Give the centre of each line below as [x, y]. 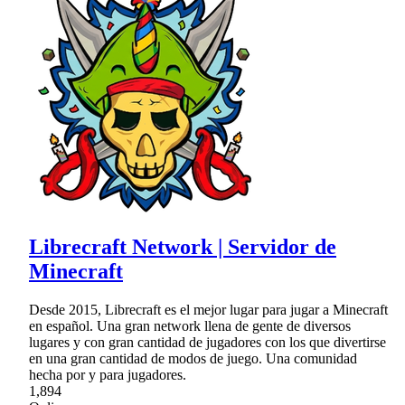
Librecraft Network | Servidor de [183, 246]
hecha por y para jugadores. [108, 374]
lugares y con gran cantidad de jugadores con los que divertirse [207, 342]
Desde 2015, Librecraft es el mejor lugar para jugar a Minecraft [208, 309]
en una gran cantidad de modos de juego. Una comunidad [193, 358]
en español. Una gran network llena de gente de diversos [190, 325]
